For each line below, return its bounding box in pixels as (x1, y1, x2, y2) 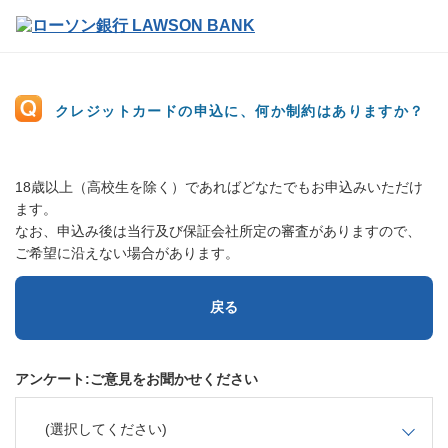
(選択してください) (45, 421, 167, 437)
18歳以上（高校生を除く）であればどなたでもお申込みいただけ (15, 179, 423, 195)
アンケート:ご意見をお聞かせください (15, 371, 258, 387)
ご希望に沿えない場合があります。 (15, 245, 239, 261)
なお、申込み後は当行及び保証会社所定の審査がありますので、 (15, 223, 421, 239)
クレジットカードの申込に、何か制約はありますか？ (55, 103, 425, 119)
